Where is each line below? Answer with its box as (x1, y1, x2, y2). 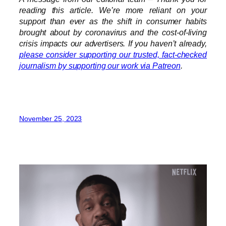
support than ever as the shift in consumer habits (19, 17, 207, 26)
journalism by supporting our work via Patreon (19, 61, 181, 71)
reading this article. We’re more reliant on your (19, 6, 207, 15)
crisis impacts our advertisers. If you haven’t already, (19, 39, 207, 48)
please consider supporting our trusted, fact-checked (19, 50, 207, 60)
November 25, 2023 (19, 114, 82, 123)
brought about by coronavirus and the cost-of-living (19, 28, 207, 37)
